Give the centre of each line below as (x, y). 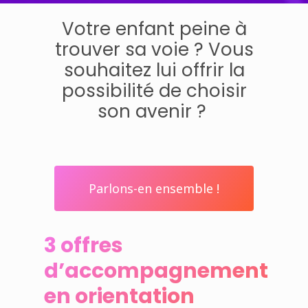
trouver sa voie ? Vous (154, 49)
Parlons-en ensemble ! (154, 188)
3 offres (84, 245)
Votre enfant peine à (154, 29)
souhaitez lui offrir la (154, 70)
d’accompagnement (156, 271)
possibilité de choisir (154, 90)
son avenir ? (154, 111)
